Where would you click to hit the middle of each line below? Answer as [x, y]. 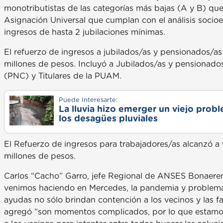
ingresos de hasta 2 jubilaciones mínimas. [85, 32]
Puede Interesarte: [88, 100]
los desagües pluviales [108, 119]
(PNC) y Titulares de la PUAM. [63, 76]
